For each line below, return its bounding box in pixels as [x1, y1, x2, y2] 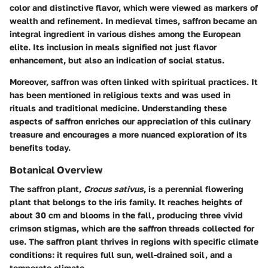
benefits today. [10, 142, 71, 153]
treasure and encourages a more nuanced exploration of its [10, 129, 247, 140]
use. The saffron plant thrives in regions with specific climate [10, 236, 258, 247]
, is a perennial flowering [144, 184, 243, 194]
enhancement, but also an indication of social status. [10, 55, 224, 66]
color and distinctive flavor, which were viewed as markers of [10, 2, 258, 13]
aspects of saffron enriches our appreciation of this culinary [10, 116, 251, 127]
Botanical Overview [10, 164, 103, 176]
